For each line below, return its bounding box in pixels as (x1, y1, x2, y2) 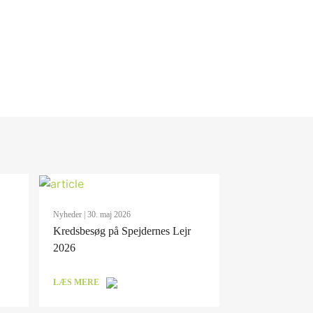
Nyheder (52, 209, 82, 219)
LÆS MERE (52, 277, 99, 287)
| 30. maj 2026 (81, 209, 131, 219)
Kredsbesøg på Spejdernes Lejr (52, 224, 191, 237)
